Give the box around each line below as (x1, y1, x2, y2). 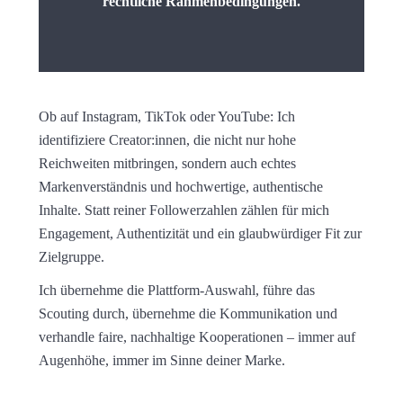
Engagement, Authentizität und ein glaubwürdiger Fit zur (38, 225, 362, 243)
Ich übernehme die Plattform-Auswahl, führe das (38, 281, 315, 299)
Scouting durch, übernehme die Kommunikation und (38, 304, 337, 322)
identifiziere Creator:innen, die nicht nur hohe (38, 131, 296, 149)
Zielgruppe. (38, 248, 104, 266)
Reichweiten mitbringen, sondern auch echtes (38, 155, 296, 173)
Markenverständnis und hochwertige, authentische (38, 178, 323, 196)
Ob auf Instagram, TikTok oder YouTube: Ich (38, 108, 295, 126)
